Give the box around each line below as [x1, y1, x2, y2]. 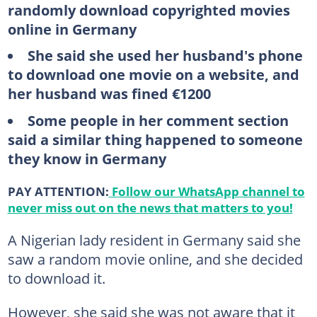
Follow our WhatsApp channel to [108, 182, 305, 200]
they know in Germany [7, 148, 166, 168]
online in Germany [7, 18, 137, 39]
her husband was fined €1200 [7, 83, 211, 103]
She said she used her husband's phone [27, 45, 303, 65]
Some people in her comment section [27, 110, 289, 130]
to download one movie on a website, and [7, 64, 299, 84]
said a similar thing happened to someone [7, 129, 303, 149]
